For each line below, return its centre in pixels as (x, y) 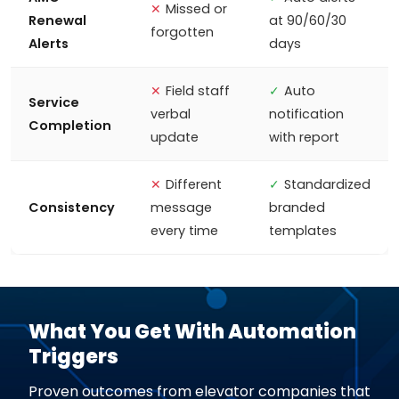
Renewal (57, 20)
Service (54, 102)
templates (303, 231)
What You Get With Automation (192, 331)
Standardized (327, 184)
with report (304, 137)
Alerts (49, 44)
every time (184, 231)
